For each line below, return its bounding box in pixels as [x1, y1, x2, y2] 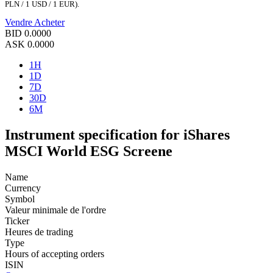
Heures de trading [5, 227, 73, 238]
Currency [5, 183, 41, 194]
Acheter [34, 17, 65, 28]
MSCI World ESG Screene [5, 143, 172, 160]
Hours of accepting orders [5, 249, 104, 260]
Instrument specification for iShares [5, 127, 230, 143]
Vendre [5, 17, 34, 28]
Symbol [5, 194, 35, 205]
